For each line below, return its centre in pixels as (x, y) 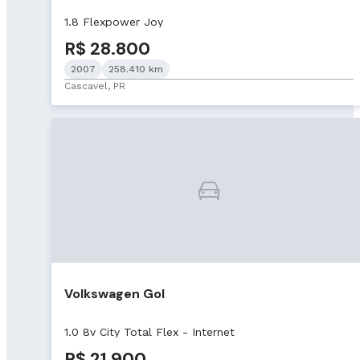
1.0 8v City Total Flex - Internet (149, 331)
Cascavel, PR (95, 86)
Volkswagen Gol (115, 294)
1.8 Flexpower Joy (114, 22)
